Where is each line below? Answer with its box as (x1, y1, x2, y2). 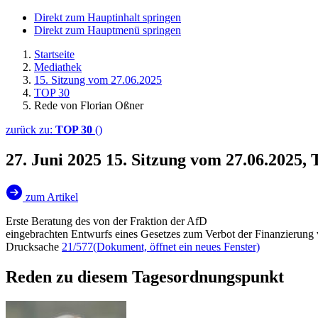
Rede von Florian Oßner (34, 99, 143, 111)
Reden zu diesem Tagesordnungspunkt (6, 267, 284, 286)
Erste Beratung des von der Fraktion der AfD (6, 214, 207, 227)
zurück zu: (6, 124, 55, 136)
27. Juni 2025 (6, 150, 106, 169)
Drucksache (6, 240, 62, 253)
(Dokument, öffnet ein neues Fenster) (93, 240, 260, 253)
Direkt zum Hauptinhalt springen (34, 11, 181, 23)
